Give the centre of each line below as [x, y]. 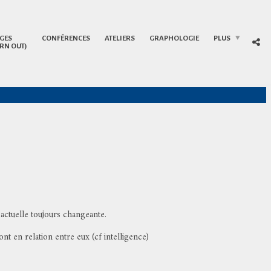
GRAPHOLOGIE [174, 38]
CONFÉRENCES [66, 38]
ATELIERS [120, 38]
